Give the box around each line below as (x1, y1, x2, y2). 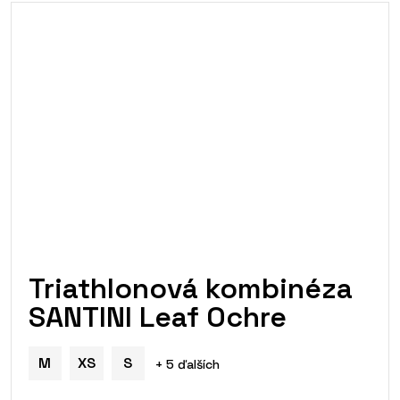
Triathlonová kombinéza (28, 270, 353, 306)
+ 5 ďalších (154, 355, 220, 372)
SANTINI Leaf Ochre (28, 298, 287, 335)
